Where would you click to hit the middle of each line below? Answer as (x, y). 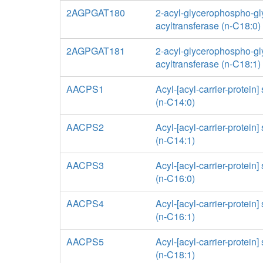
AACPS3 (85, 165)
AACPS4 (85, 203)
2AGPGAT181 (96, 51)
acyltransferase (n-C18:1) (208, 64)
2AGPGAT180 (96, 13)
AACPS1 (85, 89)
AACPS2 (85, 127)
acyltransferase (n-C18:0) (208, 26)
